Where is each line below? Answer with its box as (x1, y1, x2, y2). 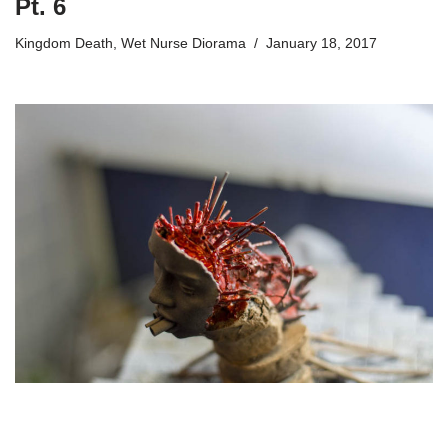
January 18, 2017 (266, 36, 377, 51)
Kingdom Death (15, 36, 113, 51)
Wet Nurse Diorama (121, 36, 246, 51)
